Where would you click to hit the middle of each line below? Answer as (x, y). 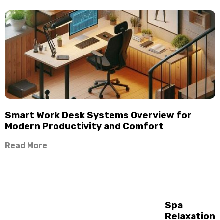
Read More (26, 145)
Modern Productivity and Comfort (84, 126)
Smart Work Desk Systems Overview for (98, 115)
